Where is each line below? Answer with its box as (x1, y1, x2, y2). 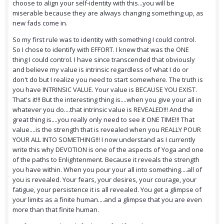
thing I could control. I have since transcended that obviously (12, 55, 195, 64)
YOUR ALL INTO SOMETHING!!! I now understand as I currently (12, 135, 195, 144)
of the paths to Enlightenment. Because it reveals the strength (12, 155, 199, 164)
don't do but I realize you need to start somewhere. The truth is (12, 75, 203, 84)
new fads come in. (12, 18, 67, 28)
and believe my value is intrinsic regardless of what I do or (12, 65, 188, 74)
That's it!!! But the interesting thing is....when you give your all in (12, 95, 201, 104)
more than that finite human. (12, 205, 100, 214)
